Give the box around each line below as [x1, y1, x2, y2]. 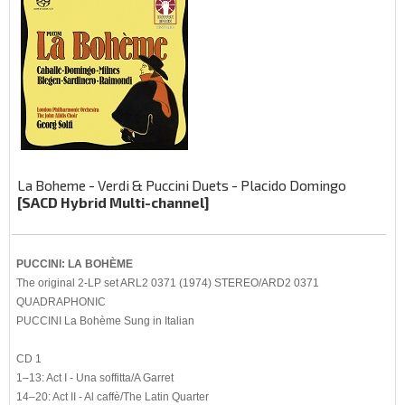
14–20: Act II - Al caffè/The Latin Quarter [16, 391, 209, 402]
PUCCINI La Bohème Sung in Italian [16, 315, 194, 326]
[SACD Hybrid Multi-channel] [17, 193, 210, 211]
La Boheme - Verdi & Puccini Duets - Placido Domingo [17, 176, 346, 193]
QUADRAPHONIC [16, 296, 106, 307]
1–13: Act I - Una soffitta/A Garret [16, 372, 174, 383]
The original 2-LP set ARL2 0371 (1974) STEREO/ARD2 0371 [16, 277, 319, 288]
